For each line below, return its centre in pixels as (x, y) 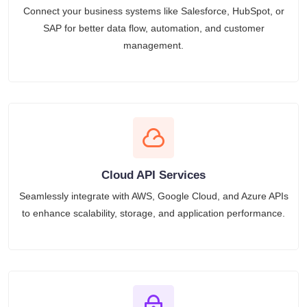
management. (153, 45)
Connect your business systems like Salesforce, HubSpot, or (153, 11)
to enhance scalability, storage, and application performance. (153, 213)
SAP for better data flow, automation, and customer (153, 28)
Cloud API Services (153, 175)
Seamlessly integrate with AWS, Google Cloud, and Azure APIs (153, 196)
